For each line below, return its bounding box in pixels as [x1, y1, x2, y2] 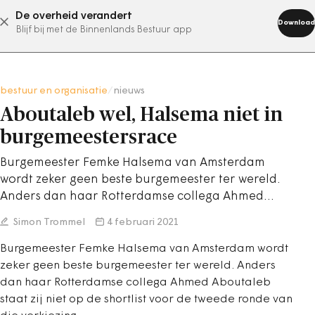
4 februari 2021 [107, 217, 179, 228]
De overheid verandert [15, 11, 132, 22]
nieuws [113, 86, 145, 96]
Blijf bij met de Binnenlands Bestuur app [15, 25, 192, 34]
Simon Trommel [11, 217, 85, 228]
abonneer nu [105, 16, 175, 27]
